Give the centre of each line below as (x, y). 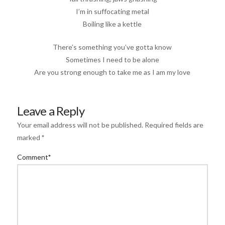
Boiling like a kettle (113, 24)
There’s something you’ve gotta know (113, 47)
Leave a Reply (50, 110)
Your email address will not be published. (80, 125)
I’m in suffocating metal (112, 11)
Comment (33, 157)
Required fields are (174, 125)
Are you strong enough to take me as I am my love (113, 72)
